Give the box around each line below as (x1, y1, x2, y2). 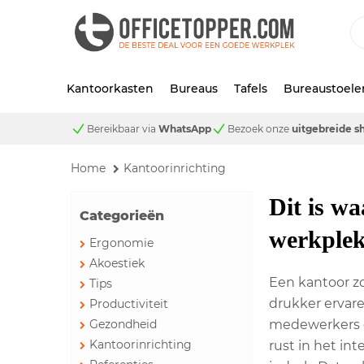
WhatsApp (158, 123, 211, 135)
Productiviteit (89, 297, 168, 312)
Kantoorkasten (67, 81, 154, 96)
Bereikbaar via (87, 123, 158, 135)
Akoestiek (89, 256, 145, 271)
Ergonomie (89, 236, 154, 251)
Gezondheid (89, 317, 157, 332)
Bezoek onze (227, 123, 292, 135)
